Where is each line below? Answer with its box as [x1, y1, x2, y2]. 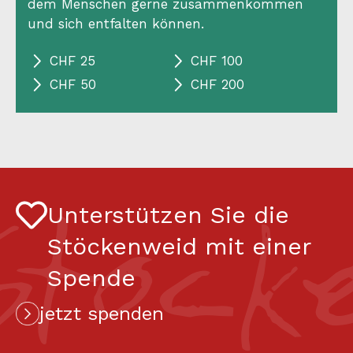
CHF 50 [50, 76, 96, 93]
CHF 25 [50, 53, 95, 69]
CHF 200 [191, 76, 244, 93]
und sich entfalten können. [28, 15, 204, 32]
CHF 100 [191, 53, 243, 69]
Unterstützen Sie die [47, 200, 289, 229]
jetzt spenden [39, 302, 164, 325]
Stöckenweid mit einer [47, 232, 310, 260]
